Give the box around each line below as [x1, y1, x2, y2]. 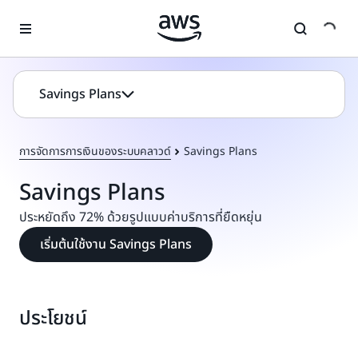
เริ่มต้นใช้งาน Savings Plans [40, 235, 192, 254]
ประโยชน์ [19, 304, 87, 333]
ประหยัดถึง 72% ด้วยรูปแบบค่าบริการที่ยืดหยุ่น [19, 208, 262, 227]
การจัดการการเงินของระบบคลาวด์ [19, 143, 171, 160]
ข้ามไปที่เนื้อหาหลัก [7, 10, 101, 22]
